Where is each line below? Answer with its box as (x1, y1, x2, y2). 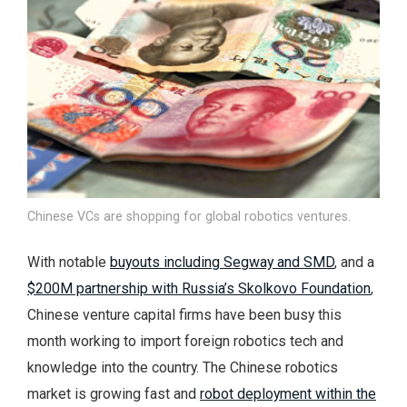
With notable (27, 253, 110, 271)
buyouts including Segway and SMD (110, 253, 334, 271)
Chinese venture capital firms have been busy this (27, 305, 342, 323)
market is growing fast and (27, 384, 200, 402)
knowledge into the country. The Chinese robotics (27, 358, 338, 376)
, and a (334, 253, 374, 271)
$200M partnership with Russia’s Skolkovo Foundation (27, 279, 371, 297)
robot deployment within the (200, 384, 376, 402)
